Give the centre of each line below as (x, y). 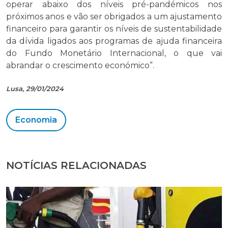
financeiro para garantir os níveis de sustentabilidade (114, 28)
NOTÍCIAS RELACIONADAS (76, 165)
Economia (36, 120)
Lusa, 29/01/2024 (35, 88)
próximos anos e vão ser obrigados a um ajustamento (114, 16)
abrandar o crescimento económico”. (80, 65)
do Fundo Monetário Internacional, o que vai (114, 53)
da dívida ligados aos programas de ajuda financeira (114, 41)
